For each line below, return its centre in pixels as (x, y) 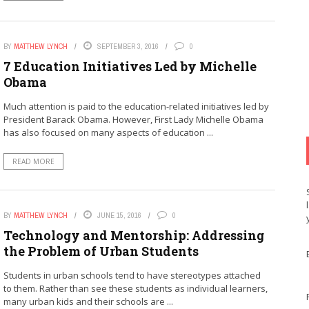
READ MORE (33, 161)
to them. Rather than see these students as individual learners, (135, 288)
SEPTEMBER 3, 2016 (128, 46)
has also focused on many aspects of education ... (108, 132)
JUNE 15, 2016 (119, 215)
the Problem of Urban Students (101, 251)
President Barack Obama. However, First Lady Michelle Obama (133, 119)
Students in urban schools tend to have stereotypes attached (132, 275)
